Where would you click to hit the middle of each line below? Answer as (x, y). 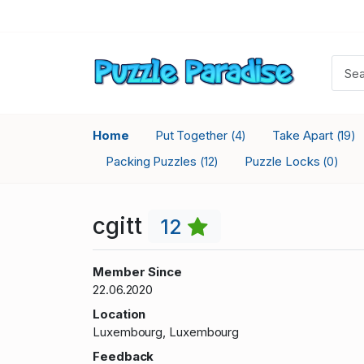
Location (119, 314)
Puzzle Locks (284, 161)
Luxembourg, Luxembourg (166, 332)
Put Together (193, 135)
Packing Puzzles (153, 161)
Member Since (138, 272)
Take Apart (304, 135)
